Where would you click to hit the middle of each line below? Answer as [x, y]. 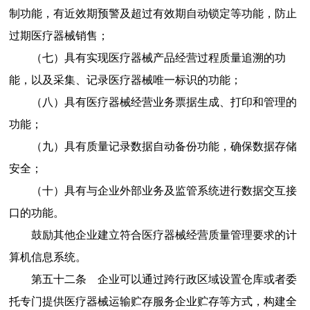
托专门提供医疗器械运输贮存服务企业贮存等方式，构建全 [153, 301]
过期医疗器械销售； [58, 35]
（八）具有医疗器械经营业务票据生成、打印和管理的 [164, 102]
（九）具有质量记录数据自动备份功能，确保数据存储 [164, 146]
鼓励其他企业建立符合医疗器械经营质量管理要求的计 [164, 235]
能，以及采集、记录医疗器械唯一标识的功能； [125, 80]
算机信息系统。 [47, 257]
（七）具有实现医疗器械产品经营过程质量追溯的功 [158, 57]
